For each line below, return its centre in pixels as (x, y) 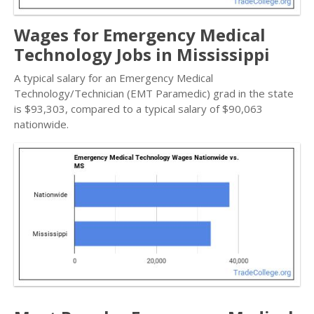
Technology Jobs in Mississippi (142, 54)
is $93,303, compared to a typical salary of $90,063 (138, 109)
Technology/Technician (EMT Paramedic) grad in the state (154, 93)
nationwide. (41, 124)
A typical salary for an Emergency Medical (114, 78)
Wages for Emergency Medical (140, 35)
